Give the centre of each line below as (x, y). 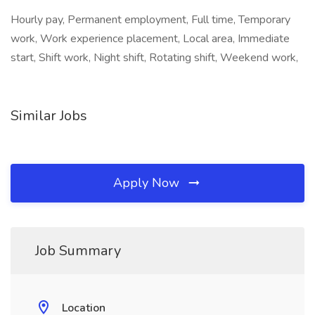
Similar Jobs (49, 116)
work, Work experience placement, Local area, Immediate (150, 39)
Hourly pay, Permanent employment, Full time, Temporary (150, 20)
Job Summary (78, 251)
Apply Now (148, 183)
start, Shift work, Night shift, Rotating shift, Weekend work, (154, 58)
